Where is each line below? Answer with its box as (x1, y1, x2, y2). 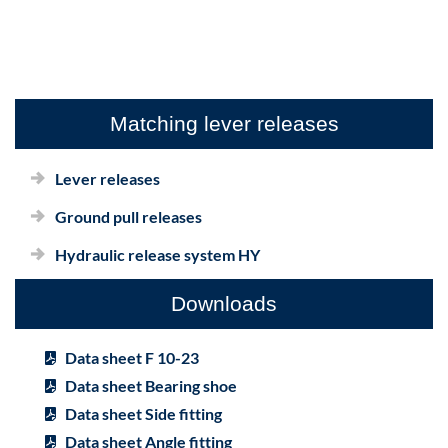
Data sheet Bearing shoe (65, 376, 237, 395)
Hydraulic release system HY (55, 245, 260, 264)
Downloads (171, 292, 277, 315)
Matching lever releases (109, 112, 339, 135)
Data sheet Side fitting (65, 404, 222, 423)
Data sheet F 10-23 (65, 348, 199, 367)
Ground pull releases (55, 207, 202, 226)
